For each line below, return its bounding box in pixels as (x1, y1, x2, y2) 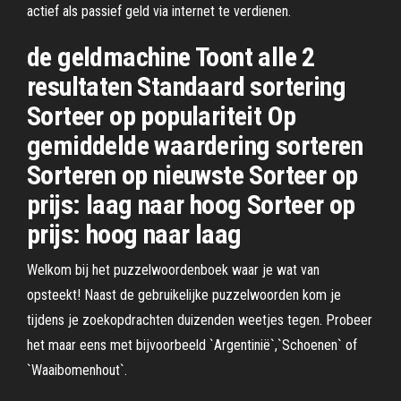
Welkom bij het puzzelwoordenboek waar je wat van (27, 261, 320, 278)
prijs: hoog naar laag (27, 218, 242, 250)
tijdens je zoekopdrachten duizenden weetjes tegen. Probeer (27, 311, 372, 328)
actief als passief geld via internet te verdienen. (27, 3, 291, 20)
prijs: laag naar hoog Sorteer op (27, 189, 355, 220)
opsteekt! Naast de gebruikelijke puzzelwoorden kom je (27, 286, 341, 303)
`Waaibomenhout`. (27, 362, 127, 379)
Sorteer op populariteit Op (27, 100, 296, 132)
